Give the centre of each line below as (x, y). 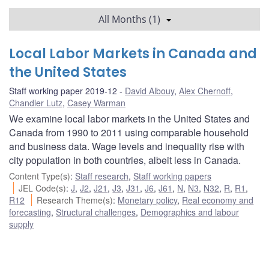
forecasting (30, 212)
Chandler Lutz (36, 102)
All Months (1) (129, 19)
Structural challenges (96, 212)
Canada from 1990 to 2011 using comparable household (129, 132)
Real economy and (218, 200)
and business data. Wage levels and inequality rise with (127, 146)
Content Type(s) (40, 176)
